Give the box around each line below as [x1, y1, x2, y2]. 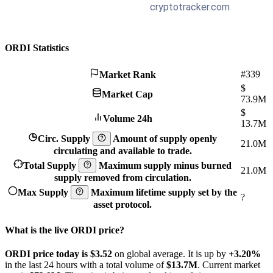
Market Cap [102, 89, 153, 100]
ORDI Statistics [5, 43, 69, 54]
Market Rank [99, 69, 156, 80]
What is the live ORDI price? [5, 224, 124, 235]
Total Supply [23, 160, 79, 171]
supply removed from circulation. [54, 172, 191, 183]
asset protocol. [93, 199, 152, 210]
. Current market [197, 259, 260, 270]
